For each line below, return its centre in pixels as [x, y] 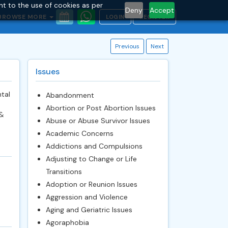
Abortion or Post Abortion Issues [101, 108]
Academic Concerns [79, 133]
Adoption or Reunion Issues [91, 184]
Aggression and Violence [87, 197]
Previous [127, 46]
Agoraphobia [67, 222]
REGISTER [154, 17]
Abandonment [70, 95]
